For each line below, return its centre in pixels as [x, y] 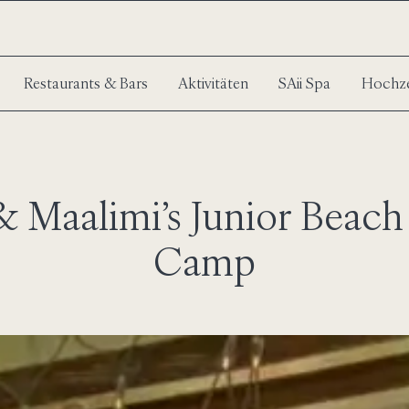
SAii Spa [304, 83]
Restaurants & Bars [85, 83]
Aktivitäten [213, 83]
